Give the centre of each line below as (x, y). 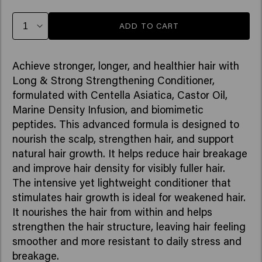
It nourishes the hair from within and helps (112, 212)
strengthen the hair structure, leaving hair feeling (129, 227)
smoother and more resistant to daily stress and (127, 241)
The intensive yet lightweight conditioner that (121, 183)
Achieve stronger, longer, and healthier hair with (125, 66)
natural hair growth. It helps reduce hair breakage (130, 154)
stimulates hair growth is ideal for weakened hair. (129, 197)
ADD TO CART (149, 25)
